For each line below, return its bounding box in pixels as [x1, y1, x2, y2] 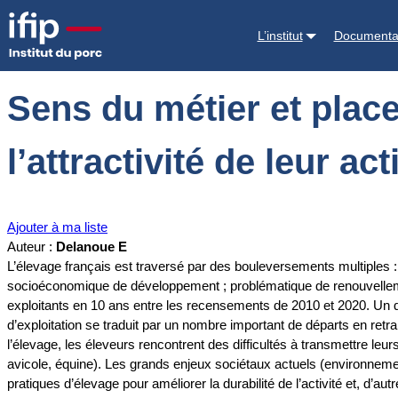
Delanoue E [56, 239, 127, 255]
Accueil [7, 15, 50, 30]
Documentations [53, 15, 148, 30]
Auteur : [7, 239, 56, 255]
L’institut [257, 28, 303, 43]
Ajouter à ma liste [7, 219, 107, 235]
